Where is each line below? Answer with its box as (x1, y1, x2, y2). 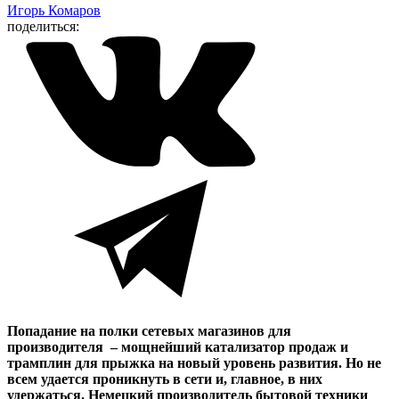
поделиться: (7, 18, 79, 34)
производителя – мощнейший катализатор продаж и (7, 338, 348, 354)
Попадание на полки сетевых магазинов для (7, 322, 291, 338)
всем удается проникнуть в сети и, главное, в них (7, 370, 322, 387)
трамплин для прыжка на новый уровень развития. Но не (7, 354, 381, 370)
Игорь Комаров (7, 2, 101, 18)
